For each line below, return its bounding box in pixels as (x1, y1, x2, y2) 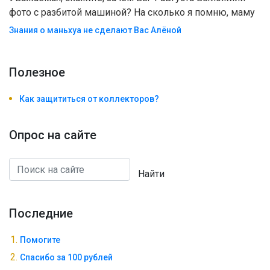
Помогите (20, 235, 60, 245)
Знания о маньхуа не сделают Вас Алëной (9, 25, 181, 36)
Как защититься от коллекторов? (19, 94, 159, 104)
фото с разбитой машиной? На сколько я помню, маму (9, 7, 255, 19)
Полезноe (9, 65, 65, 80)
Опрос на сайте (9, 128, 96, 143)
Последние (9, 206, 73, 221)
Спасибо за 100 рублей (20, 253, 113, 263)
